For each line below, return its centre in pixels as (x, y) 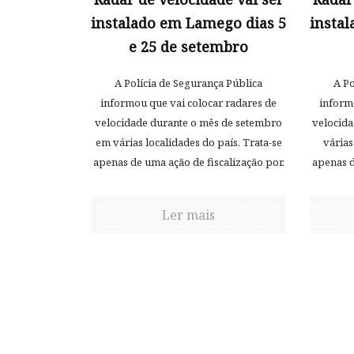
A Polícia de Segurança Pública (188, 83)
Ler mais (188, 215)
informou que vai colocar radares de (188, 102)
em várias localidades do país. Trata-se (188, 142)
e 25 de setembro (188, 46)
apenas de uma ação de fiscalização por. (188, 162)
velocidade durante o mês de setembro (188, 122)
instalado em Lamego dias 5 (188, 23)
